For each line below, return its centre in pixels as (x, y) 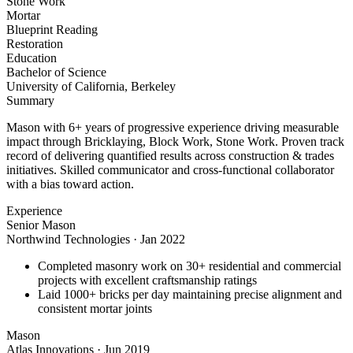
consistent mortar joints (95, 309)
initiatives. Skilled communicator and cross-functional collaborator (170, 170)
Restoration (35, 44)
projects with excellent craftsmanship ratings (147, 281)
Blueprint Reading (52, 30)
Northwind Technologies (68, 240)
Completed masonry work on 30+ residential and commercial (190, 266)
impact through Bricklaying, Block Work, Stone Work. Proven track (175, 142)
